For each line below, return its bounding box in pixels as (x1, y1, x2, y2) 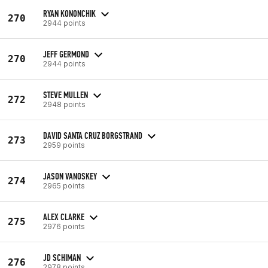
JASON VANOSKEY (43, 170, 97, 182)
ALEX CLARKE (43, 211, 84, 223)
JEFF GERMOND (43, 48, 89, 60)
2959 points (43, 140, 85, 150)
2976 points (43, 221, 85, 231)
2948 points (43, 99, 86, 109)
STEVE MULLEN (43, 89, 88, 100)
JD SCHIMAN (43, 251, 81, 263)
